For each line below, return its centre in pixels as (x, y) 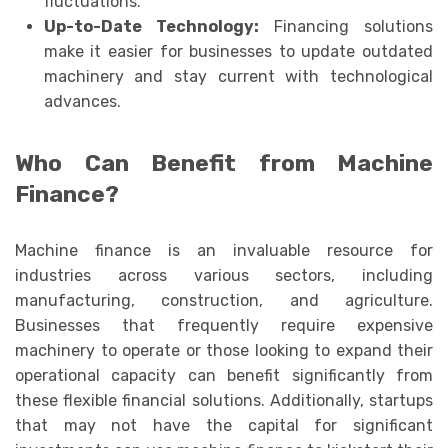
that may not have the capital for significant (224, 426)
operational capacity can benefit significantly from (224, 376)
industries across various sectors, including (224, 276)
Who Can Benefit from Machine (224, 164)
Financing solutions (346, 26)
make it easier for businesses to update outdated (238, 51)
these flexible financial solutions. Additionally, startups (224, 401)
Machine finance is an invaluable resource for (224, 251)
